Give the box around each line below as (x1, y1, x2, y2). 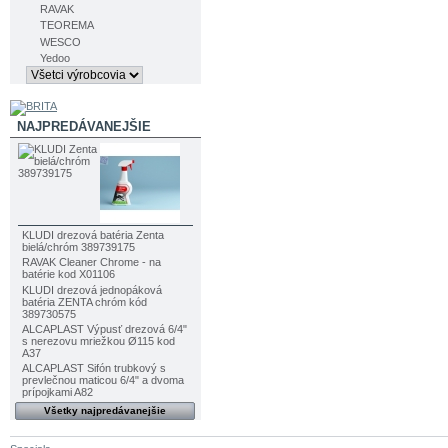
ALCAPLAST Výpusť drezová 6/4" (21, 323, 187, 335)
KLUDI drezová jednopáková (21, 283, 162, 296)
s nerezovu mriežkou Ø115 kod (21, 335, 175, 347)
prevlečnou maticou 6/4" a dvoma (21, 374, 184, 387)
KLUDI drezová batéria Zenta (21, 229, 164, 242)
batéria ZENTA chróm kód (21, 295, 147, 308)
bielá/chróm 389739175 (21, 241, 135, 254)
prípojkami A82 (21, 386, 93, 399)
